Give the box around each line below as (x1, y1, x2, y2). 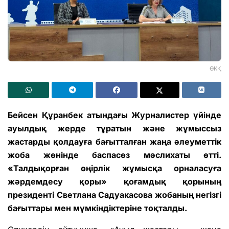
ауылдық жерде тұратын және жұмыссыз (8, 123, 221, 134)
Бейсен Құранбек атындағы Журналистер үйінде (8, 110, 221, 121)
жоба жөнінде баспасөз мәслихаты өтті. (8, 150, 221, 161)
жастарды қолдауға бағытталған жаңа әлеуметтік (8, 136, 221, 147)
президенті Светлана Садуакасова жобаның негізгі (8, 190, 221, 200)
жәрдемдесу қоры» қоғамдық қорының (8, 176, 221, 187)
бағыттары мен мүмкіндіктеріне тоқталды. (8, 203, 187, 214)
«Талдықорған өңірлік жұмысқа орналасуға (8, 163, 221, 174)
